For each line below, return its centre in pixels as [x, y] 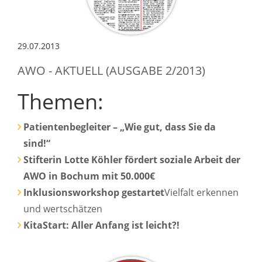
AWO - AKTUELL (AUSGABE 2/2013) [111, 70]
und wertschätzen [63, 208]
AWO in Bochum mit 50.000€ [89, 176]
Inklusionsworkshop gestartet [94, 192]
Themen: [61, 101]
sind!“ [37, 143]
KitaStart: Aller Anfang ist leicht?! [101, 225]
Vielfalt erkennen [201, 192]
